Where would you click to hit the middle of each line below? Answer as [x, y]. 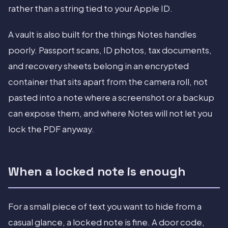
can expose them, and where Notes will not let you [110, 113]
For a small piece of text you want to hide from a [105, 207]
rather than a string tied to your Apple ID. [90, 9]
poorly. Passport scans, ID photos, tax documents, [110, 50]
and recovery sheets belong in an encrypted [98, 66]
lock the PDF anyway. [51, 129]
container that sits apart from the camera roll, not [108, 82]
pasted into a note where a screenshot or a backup [111, 98]
